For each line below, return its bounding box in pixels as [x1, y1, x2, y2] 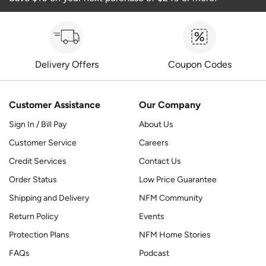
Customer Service [9, 138, 77, 148]
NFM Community [139, 193, 202, 204]
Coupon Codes [167, 59, 232, 71]
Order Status [9, 175, 57, 185]
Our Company [139, 99, 201, 111]
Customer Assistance [9, 99, 100, 111]
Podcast [139, 248, 169, 259]
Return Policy [9, 211, 58, 222]
